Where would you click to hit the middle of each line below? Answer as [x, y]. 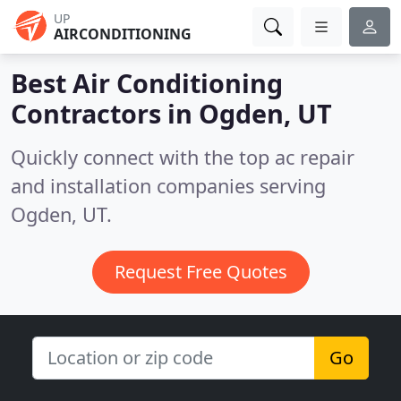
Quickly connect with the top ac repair [183, 157]
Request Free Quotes [200, 272]
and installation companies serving [168, 186]
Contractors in [105, 113]
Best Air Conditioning [147, 83]
